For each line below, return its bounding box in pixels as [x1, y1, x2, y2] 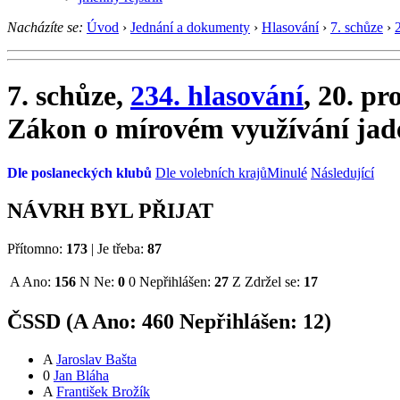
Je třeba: [94, 240, 147, 256]
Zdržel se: [241, 273, 304, 289]
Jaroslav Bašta [56, 352, 137, 368]
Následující [311, 164, 374, 180]
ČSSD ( [7, 310, 73, 334]
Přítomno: [7, 240, 66, 256]
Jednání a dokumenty [130, 19, 250, 35]
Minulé [267, 164, 307, 180]
